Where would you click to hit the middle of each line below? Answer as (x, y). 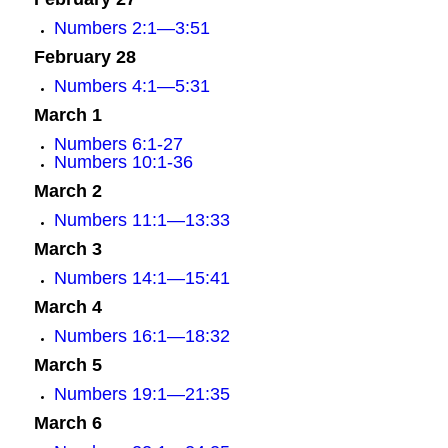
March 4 (67, 307)
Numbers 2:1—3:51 (131, 28)
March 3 (67, 249)
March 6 (67, 423)
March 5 (67, 365)
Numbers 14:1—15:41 (141, 278)
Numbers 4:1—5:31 (131, 86)
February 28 (84, 57)
